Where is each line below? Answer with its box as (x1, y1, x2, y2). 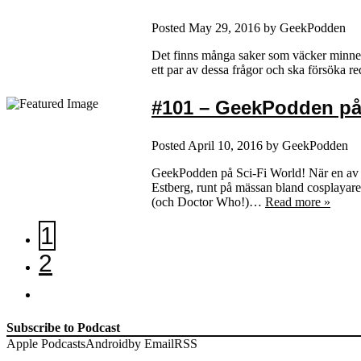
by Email (128, 336, 174, 351)
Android (85, 336, 128, 351)
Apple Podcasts (6, 336, 85, 351)
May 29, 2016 (189, 20, 260, 35)
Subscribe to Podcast (6, 320, 120, 334)
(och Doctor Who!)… (151, 194, 265, 209)
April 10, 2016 (188, 138, 263, 152)
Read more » (265, 194, 330, 209)
